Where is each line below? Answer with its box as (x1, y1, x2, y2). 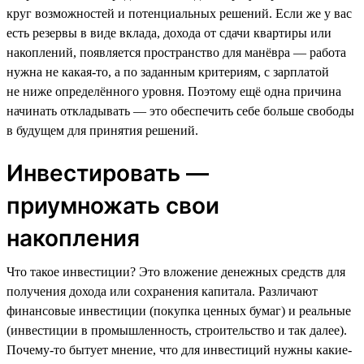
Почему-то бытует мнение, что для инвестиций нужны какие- (6, 342, 352, 357)
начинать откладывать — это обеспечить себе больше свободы (6, 103, 354, 118)
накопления (6, 223, 140, 252)
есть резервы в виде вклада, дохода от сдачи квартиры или (6, 25, 331, 40)
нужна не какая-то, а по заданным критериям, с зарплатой (6, 64, 329, 79)
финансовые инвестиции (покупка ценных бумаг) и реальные (6, 303, 351, 318)
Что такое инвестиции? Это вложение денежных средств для (6, 264, 345, 279)
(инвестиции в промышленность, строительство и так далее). (6, 323, 347, 337)
